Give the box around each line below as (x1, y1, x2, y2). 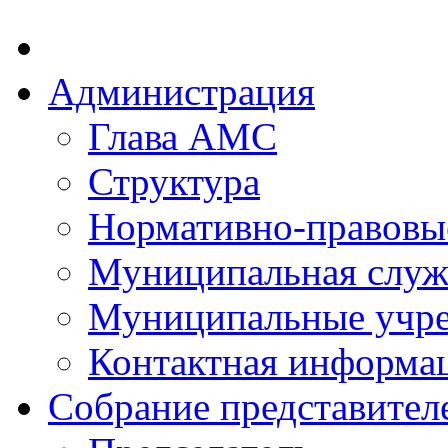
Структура (88, 160, 260, 203)
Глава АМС (88, 115, 277, 158)
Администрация (48, 70, 315, 113)
